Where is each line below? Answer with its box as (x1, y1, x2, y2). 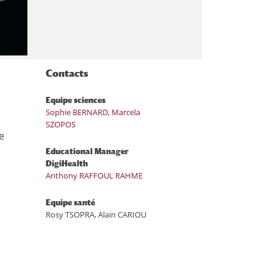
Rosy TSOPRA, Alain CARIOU (46, 208, 147, 220)
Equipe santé (46, 197, 96, 207)
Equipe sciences (46, 95, 106, 105)
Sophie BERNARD (46, 106, 108, 118)
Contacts (46, 67, 89, 79)
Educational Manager (46, 146, 129, 156)
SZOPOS (46, 118, 76, 130)
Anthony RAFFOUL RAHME (46, 169, 143, 181)
